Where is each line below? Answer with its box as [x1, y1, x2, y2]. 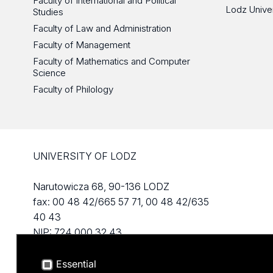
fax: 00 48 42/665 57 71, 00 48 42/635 [32, 195, 209, 208]
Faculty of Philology [32, 83, 113, 95]
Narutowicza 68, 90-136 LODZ [32, 180, 169, 193]
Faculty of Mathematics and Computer [32, 55, 190, 67]
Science [32, 66, 66, 79]
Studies [32, 5, 63, 18]
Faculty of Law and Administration [32, 22, 171, 34]
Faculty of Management [32, 38, 130, 51]
